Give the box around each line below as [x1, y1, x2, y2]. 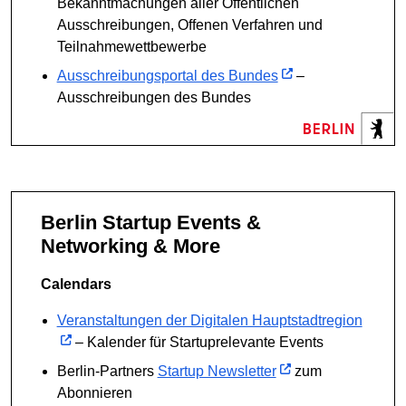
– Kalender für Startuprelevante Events [71, 333, 324, 350]
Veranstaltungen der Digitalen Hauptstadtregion [56, 312, 362, 328]
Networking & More [41, 235, 220, 258]
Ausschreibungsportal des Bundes [56, 67, 278, 83]
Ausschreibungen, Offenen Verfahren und [56, 16, 323, 33]
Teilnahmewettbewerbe [56, 38, 207, 54]
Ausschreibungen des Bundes [56, 89, 251, 105]
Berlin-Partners [56, 362, 158, 379]
